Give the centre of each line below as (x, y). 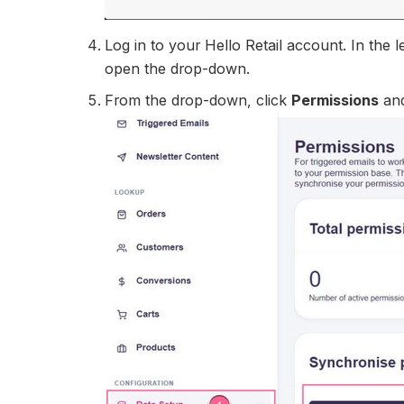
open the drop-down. (178, 69)
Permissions (335, 100)
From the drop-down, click (198, 100)
